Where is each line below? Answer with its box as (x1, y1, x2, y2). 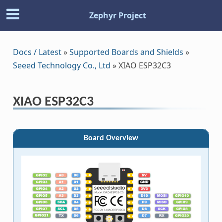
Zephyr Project (89, 10, 146, 21)
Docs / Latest (12, 46, 61, 57)
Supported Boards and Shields (69, 46, 183, 57)
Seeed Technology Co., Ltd (12, 59, 111, 71)
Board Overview (84, 134, 138, 142)
